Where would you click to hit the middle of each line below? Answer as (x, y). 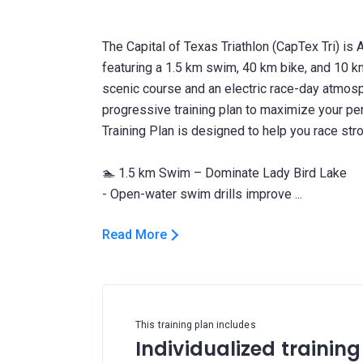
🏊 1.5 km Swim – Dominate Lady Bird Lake (224, 173)
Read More (135, 235)
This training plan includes (196, 325)
